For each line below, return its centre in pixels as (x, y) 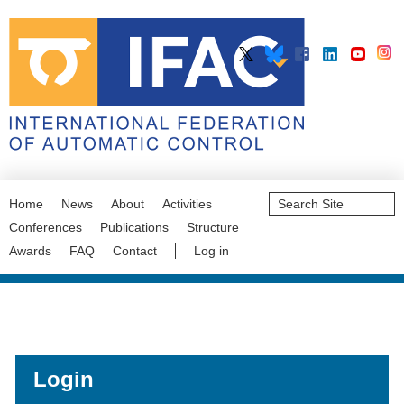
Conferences (46, 227)
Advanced (296, 222)
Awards (30, 251)
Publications (134, 227)
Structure (213, 227)
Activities (187, 204)
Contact (135, 251)
